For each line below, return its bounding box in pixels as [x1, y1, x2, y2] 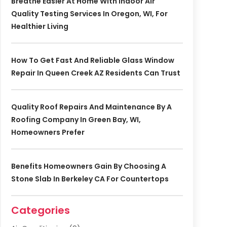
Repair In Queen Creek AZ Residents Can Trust [11, 68, 180, 79]
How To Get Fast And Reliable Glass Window [11, 55, 174, 66]
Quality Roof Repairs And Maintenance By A [11, 102, 172, 112]
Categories [11, 203, 70, 218]
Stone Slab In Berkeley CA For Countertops [11, 174, 169, 184]
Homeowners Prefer [11, 127, 85, 138]
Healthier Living [11, 21, 68, 32]
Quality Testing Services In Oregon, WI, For [11, 9, 168, 19]
